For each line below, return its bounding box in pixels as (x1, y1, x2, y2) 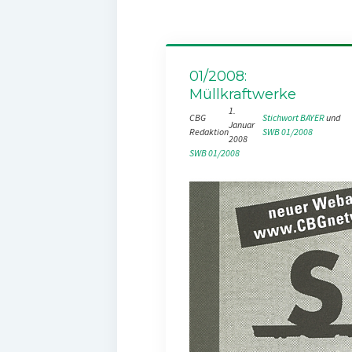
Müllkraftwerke (189, 85, 296, 103)
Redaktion (189, 125, 229, 137)
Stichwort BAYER (262, 111, 325, 123)
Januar (228, 118, 255, 130)
